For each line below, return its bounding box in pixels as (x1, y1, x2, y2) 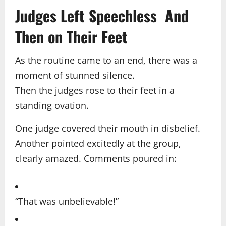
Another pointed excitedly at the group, (15, 137, 181, 149)
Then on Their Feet (15, 25, 128, 48)
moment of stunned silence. (15, 69, 135, 81)
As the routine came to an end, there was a (15, 53, 197, 66)
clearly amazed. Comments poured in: (15, 152, 177, 164)
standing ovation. (15, 99, 89, 111)
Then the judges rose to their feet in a (15, 84, 175, 96)
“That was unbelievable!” (15, 195, 119, 207)
